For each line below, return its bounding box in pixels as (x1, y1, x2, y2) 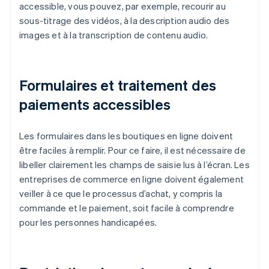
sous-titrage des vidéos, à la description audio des (19, 14, 230, 27)
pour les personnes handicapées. (19, 216, 157, 229)
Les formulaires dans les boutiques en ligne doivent (19, 130, 234, 142)
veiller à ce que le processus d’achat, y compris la (19, 187, 223, 200)
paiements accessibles (19, 95, 171, 114)
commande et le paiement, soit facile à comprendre (19, 202, 234, 214)
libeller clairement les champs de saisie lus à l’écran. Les (19, 159, 250, 171)
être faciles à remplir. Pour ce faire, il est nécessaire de (19, 144, 246, 157)
